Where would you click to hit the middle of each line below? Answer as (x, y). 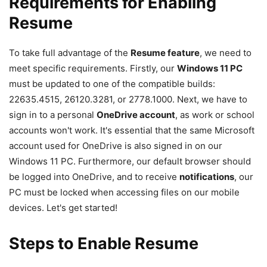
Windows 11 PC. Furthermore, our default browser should (130, 161)
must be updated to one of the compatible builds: (112, 83)
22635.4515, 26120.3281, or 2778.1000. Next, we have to (128, 99)
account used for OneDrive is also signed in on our (116, 145)
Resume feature (165, 52)
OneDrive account (136, 114)
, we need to (226, 52)
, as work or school (215, 114)
